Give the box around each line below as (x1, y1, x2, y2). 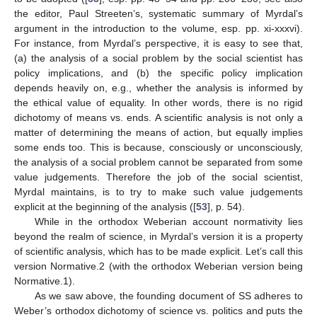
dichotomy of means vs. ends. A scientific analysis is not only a (14, 111, 303, 123)
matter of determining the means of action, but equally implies (14, 126, 303, 138)
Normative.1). (14, 275, 75, 287)
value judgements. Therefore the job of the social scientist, (14, 171, 303, 183)
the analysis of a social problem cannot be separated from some (14, 156, 303, 168)
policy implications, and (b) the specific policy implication (14, 67, 303, 79)
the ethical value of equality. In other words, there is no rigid (14, 96, 303, 108)
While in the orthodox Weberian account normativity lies (34, 215, 303, 227)
